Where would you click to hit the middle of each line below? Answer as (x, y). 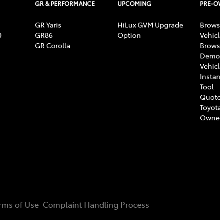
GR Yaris (48, 24)
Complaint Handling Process (96, 204)
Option (129, 35)
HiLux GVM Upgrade (150, 24)
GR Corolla (53, 45)
